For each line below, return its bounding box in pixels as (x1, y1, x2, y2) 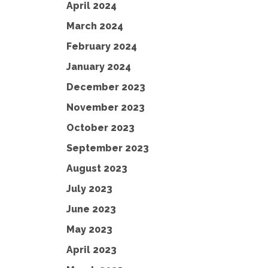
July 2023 (66, 183, 112, 194)
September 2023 (66, 142, 149, 154)
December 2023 (66, 81, 145, 93)
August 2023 (66, 163, 127, 174)
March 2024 (66, 20, 123, 32)
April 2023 (66, 244, 117, 255)
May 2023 (66, 224, 112, 235)
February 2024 (66, 41, 137, 52)
